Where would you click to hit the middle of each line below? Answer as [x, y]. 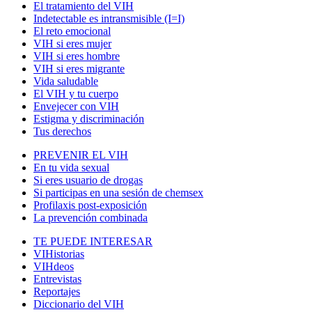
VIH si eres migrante [79, 68]
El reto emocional [72, 31]
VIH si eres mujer [72, 43]
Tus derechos [62, 131]
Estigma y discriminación [89, 118]
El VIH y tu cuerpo [76, 93]
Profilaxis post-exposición [90, 205]
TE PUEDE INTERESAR [93, 241]
